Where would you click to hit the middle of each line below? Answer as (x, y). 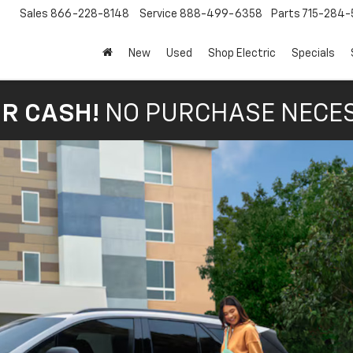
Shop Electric (242, 54)
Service (158, 15)
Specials (313, 54)
